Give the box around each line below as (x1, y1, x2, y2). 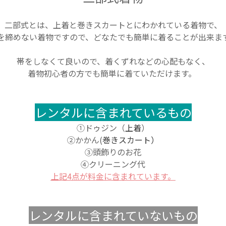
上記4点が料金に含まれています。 (50, 170, 176, 183)
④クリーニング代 (81, 158, 145, 171)
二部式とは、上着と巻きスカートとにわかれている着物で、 (4, 19, 222, 31)
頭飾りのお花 (93, 146, 141, 158)
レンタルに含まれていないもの (28, 206, 198, 224)
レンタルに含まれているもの (34, 103, 192, 122)
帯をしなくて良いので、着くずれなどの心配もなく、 (16, 55, 210, 68)
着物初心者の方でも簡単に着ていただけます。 (28, 67, 196, 80)
